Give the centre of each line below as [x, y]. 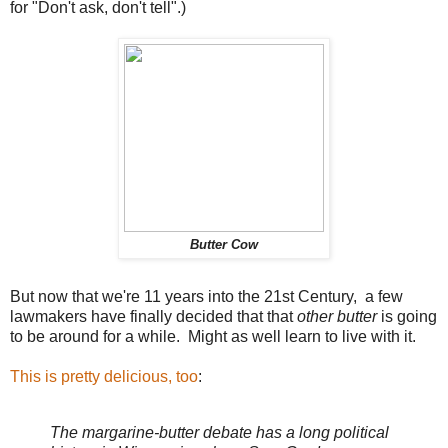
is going [407, 317]
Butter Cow [224, 245]
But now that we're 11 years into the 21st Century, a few [206, 297]
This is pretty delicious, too [104, 377]
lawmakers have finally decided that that [153, 317]
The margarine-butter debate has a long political [219, 432]
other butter [337, 317]
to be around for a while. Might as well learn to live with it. [213, 337]
